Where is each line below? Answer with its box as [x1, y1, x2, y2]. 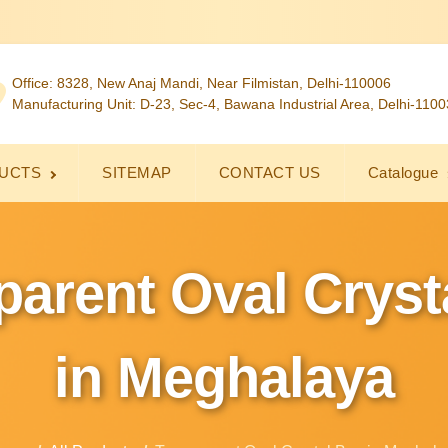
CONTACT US [218, 164, 321, 181]
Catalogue [367, 164, 438, 181]
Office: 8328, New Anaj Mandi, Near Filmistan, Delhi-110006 [12, 75, 391, 91]
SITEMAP [102, 164, 172, 181]
